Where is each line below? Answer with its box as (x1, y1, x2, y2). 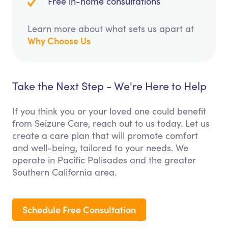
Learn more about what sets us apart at (27, 22, 194, 35)
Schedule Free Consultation (22, 203, 136, 216)
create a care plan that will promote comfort (12, 129, 198, 142)
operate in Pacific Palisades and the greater (12, 154, 196, 166)
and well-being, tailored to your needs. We (12, 141, 188, 154)
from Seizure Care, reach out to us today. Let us (12, 117, 210, 130)
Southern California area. (12, 166, 117, 179)
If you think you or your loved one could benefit (12, 105, 206, 118)
